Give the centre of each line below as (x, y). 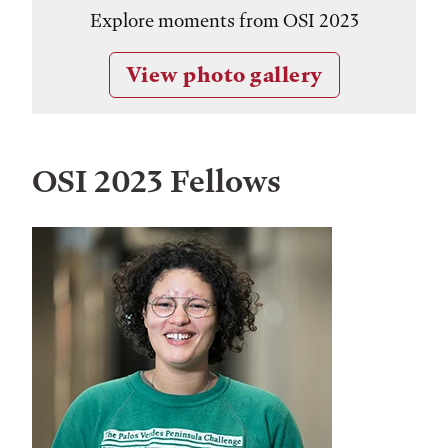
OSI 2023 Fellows (156, 182)
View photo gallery (224, 75)
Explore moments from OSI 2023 (224, 21)
